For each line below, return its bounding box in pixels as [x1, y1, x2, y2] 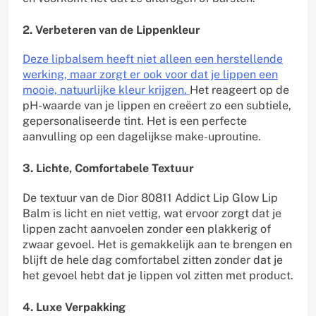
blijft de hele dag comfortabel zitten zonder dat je [23, 253, 283, 267]
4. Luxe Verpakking [23, 300, 126, 314]
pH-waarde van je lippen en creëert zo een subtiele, [23, 99, 291, 113]
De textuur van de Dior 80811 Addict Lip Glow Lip [23, 190, 278, 205]
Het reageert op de [190, 83, 289, 97]
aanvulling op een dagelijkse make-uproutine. [23, 130, 261, 144]
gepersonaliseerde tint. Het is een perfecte [23, 114, 247, 128]
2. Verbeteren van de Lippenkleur [23, 23, 200, 37]
